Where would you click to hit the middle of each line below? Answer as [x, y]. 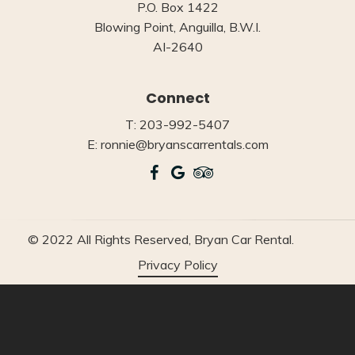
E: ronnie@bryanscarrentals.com [177, 145]
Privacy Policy [177, 265]
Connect [177, 98]
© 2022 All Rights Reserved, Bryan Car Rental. [161, 240]
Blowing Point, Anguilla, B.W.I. [177, 27]
